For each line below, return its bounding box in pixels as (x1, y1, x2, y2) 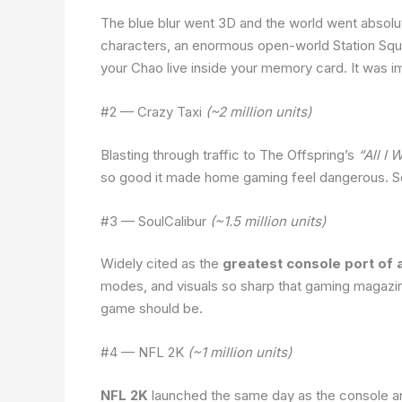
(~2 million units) (205, 103, 311, 121)
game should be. (100, 300, 203, 318)
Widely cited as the (100, 255, 223, 273)
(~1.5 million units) (210, 212, 326, 230)
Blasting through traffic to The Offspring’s (100, 145, 358, 163)
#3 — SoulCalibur (100, 212, 210, 230)
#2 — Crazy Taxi (100, 103, 205, 121)
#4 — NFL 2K (100, 344, 188, 362)
